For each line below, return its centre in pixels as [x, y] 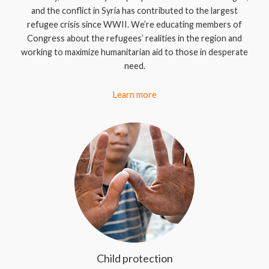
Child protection [134, 258]
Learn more [134, 95]
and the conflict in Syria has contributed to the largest [134, 11]
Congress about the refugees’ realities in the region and [134, 38]
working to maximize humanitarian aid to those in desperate [134, 52]
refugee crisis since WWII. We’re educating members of [134, 24]
